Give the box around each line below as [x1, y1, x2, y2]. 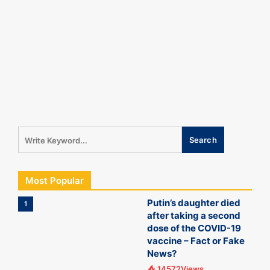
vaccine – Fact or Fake [147, 235, 245, 246]
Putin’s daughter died [147, 197, 240, 209]
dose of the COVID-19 [147, 222, 241, 234]
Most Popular [25, 175, 84, 186]
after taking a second [147, 210, 240, 221]
